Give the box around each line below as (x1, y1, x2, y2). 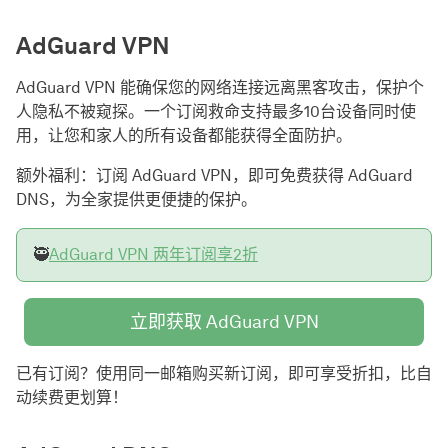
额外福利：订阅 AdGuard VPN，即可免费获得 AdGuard (16, 166, 413, 186)
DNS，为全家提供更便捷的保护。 (16, 190, 257, 210)
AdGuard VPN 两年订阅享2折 (49, 245, 258, 265)
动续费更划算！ (16, 388, 128, 408)
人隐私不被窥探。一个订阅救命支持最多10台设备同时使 (16, 102, 416, 122)
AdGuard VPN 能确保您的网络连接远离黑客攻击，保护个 (16, 78, 424, 98)
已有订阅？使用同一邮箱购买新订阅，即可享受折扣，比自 (16, 364, 432, 384)
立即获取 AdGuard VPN (129, 311, 319, 334)
